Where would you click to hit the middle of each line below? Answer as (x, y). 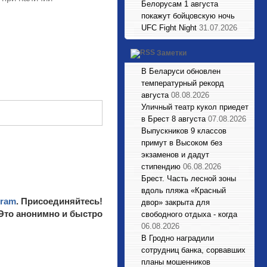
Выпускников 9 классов (184, 131)
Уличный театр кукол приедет (195, 107)
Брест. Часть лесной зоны (189, 178)
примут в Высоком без (182, 143)
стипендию (161, 167)
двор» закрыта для (176, 202)
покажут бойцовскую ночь (188, 16)
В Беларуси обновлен (181, 71)
